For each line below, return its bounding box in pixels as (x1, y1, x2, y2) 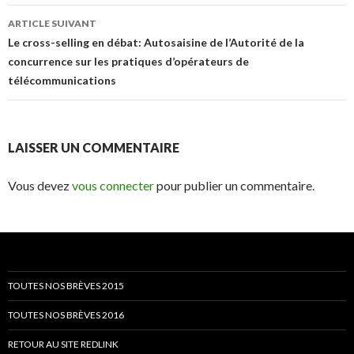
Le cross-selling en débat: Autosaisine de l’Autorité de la (8, 35, 304, 49)
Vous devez (8, 177, 72, 193)
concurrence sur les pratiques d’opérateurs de (8, 54, 249, 68)
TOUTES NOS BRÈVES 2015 (8, 279, 124, 292)
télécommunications (8, 73, 116, 87)
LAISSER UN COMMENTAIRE (8, 139, 179, 155)
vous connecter (72, 177, 154, 193)
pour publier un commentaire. (154, 177, 314, 193)
